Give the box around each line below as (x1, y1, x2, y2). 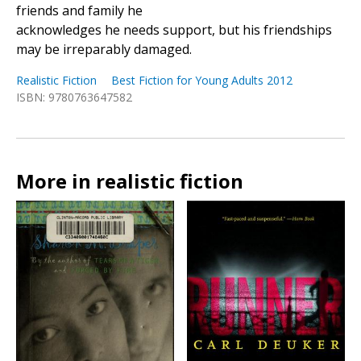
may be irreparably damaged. (16, 40, 192, 59)
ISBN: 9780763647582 (16, 89, 132, 106)
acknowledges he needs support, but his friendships (16, 21, 332, 39)
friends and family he (16, 2, 143, 20)
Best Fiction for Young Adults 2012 (111, 73, 293, 89)
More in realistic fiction (16, 168, 243, 195)
